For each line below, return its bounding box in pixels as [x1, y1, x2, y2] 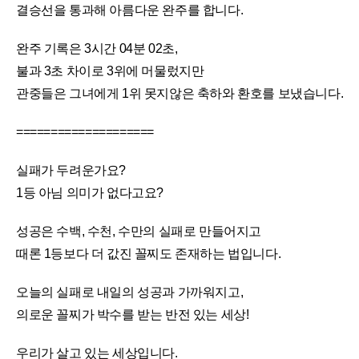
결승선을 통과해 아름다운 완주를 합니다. [16, 3, 244, 17]
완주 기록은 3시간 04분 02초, [16, 42, 178, 55]
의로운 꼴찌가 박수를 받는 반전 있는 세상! [16, 308, 249, 321]
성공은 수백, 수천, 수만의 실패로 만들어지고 [16, 224, 261, 238]
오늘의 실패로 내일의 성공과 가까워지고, [16, 285, 244, 299]
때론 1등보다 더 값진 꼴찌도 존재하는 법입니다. [16, 247, 281, 260]
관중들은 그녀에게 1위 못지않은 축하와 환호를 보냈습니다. [16, 87, 344, 100]
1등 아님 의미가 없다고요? [16, 186, 163, 200]
